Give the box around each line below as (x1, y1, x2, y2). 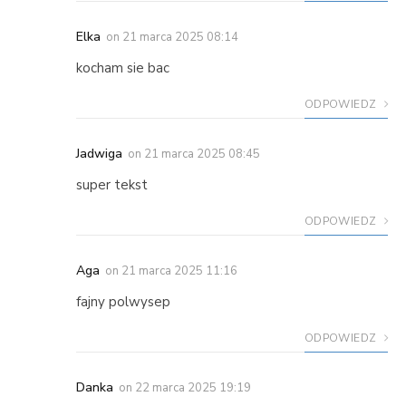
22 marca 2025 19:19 (135, 379, 251, 396)
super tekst (76, 175, 148, 194)
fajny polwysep (76, 292, 170, 311)
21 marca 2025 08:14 (122, 28, 238, 45)
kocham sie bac (76, 58, 169, 77)
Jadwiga (76, 144, 122, 162)
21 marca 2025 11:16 (121, 262, 237, 279)
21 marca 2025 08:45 (144, 145, 260, 162)
